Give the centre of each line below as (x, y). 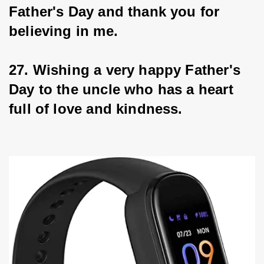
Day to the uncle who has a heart (123, 90)
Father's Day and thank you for (116, 12)
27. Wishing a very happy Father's (127, 70)
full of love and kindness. (96, 109)
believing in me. (63, 31)
